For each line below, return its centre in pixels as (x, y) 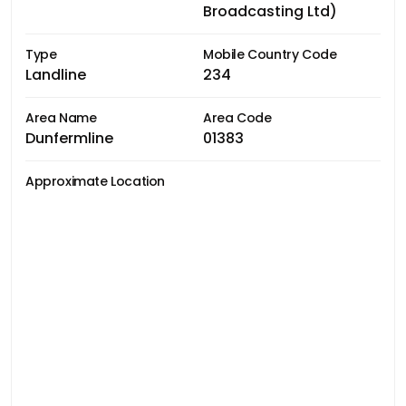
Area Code (237, 117)
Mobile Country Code (270, 54)
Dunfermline (69, 138)
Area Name (61, 117)
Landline (56, 74)
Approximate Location (95, 181)
